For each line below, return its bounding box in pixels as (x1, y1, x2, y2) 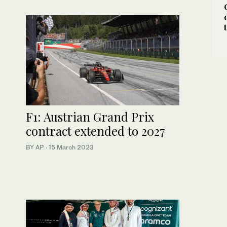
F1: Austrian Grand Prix (26, 108, 154, 125)
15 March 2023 (49, 143, 94, 152)
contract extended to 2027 (26, 123, 165, 139)
